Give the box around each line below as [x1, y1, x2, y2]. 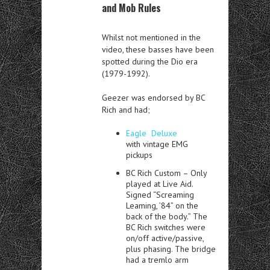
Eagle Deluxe [126, 128, 177, 139]
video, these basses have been [102, 44, 214, 55]
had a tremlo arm [126, 254, 189, 265]
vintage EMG [143, 139, 188, 149]
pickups [126, 149, 152, 160]
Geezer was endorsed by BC [102, 92, 205, 103]
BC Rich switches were [126, 222, 206, 233]
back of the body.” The [126, 211, 207, 222]
